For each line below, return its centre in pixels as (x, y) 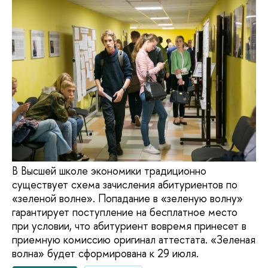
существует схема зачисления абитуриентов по (125, 185)
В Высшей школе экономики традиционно (109, 171)
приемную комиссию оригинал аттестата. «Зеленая (134, 240)
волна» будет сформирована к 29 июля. (105, 254)
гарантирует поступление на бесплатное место (125, 212)
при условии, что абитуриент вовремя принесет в (129, 226)
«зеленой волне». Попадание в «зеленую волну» (127, 199)
